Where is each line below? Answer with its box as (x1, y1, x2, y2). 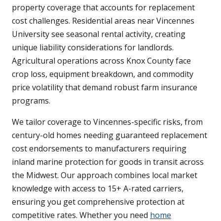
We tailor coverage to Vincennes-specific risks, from (12, 116, 203, 128)
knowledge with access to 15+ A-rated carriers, (12, 183, 184, 194)
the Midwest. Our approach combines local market (12, 170, 197, 181)
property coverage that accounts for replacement (12, 2, 195, 13)
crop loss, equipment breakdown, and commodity (12, 69, 193, 80)
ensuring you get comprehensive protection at (12, 196, 184, 208)
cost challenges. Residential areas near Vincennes (12, 15, 194, 27)
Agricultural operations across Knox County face (12, 55, 191, 67)
